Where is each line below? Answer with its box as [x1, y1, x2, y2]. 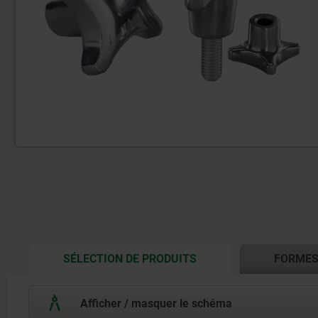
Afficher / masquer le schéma [77, 296, 232, 310]
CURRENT [195, 251, 241, 263]
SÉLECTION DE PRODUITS [63, 252, 197, 266]
